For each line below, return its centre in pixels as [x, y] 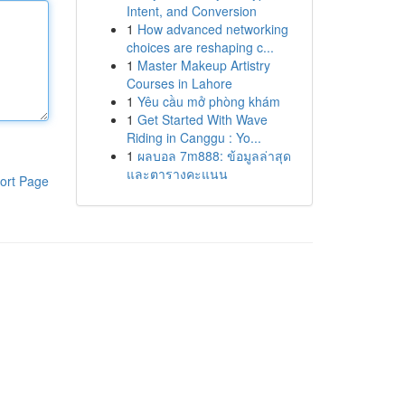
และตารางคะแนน [177, 174]
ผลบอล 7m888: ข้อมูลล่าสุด [214, 155]
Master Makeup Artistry [203, 65]
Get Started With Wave [202, 119]
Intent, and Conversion [191, 11]
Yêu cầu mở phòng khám [208, 101]
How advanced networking [212, 29]
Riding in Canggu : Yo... [193, 137]
